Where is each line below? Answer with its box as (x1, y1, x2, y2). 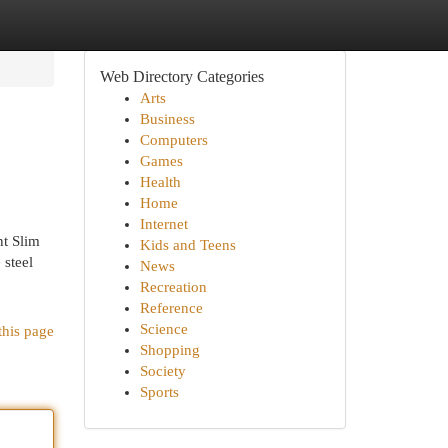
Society (139, 363, 186, 379)
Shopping (139, 342, 200, 358)
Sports (139, 384, 179, 400)
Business (139, 111, 195, 127)
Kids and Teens (139, 237, 236, 253)
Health (139, 174, 181, 190)
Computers (139, 132, 208, 148)
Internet (139, 216, 188, 232)
